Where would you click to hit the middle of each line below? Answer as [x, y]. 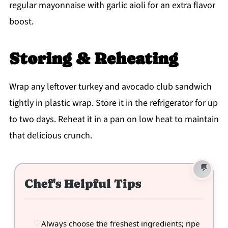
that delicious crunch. [50, 136]
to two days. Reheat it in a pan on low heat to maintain [114, 120]
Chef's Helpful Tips [82, 184]
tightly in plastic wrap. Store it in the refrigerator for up [113, 103]
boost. [21, 22]
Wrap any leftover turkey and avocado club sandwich [110, 87]
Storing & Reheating [93, 59]
